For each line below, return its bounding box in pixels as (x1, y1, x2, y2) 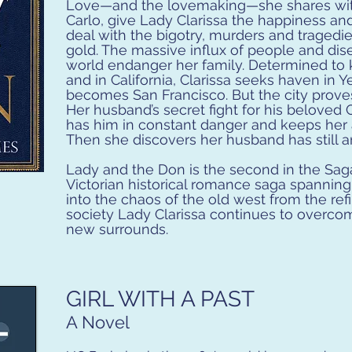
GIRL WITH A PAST (66, 286, 255, 312)
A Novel (66, 312, 130, 332)
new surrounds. (66, 221, 168, 237)
